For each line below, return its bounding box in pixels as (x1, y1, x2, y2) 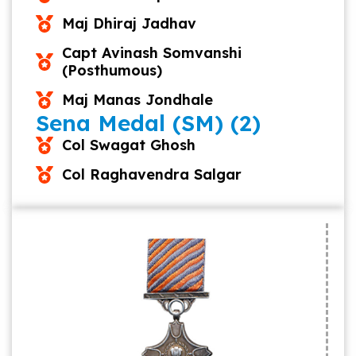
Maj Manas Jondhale (61, 91, 213, 109)
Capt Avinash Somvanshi (61, 44, 242, 62)
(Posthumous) (61, 61, 162, 79)
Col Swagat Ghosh (61, 136, 195, 154)
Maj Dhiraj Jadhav (61, 14, 196, 33)
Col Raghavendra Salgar (61, 165, 242, 184)
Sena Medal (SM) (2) (36, 109, 261, 137)
